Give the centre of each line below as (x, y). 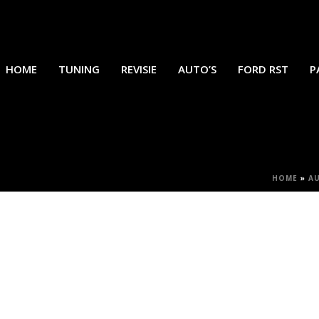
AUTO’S (198, 69)
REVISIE (139, 69)
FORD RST (263, 69)
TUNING (79, 69)
